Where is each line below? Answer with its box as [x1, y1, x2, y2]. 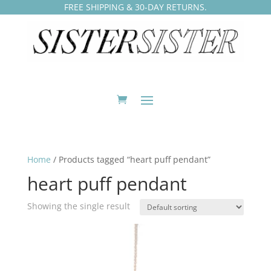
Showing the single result [27, 200, 130, 212]
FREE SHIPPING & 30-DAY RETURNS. [64, 1, 207, 13]
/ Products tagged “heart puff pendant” [50, 154, 211, 166]
